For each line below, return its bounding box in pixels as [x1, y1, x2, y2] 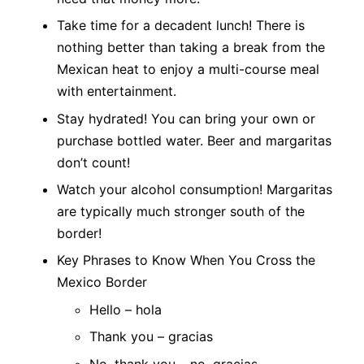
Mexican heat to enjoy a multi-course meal [57, 61, 319, 78]
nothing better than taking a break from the [57, 39, 325, 56]
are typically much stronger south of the [57, 203, 305, 219]
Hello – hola [89, 301, 162, 318]
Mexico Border [57, 274, 147, 291]
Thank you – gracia [89, 328, 206, 345]
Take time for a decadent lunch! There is [57, 17, 305, 34]
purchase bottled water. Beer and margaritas [57, 132, 331, 149]
